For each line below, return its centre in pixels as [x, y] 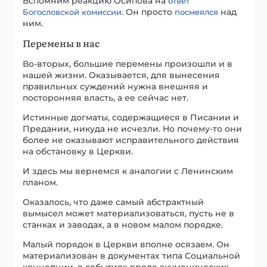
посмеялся [197, 12]
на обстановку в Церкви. [78, 151]
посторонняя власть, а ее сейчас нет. [106, 97]
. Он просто [148, 12]
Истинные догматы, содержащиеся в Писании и [131, 117]
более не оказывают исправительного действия [131, 140]
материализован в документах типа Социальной [132, 255]
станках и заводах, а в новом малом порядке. [123, 224]
